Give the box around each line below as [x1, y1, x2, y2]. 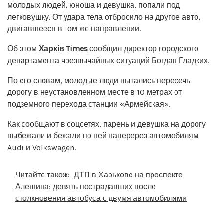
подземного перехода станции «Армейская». [7, 99, 170, 109]
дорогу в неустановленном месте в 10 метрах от [7, 87, 182, 97]
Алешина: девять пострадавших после [15, 181, 156, 191]
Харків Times [39, 44, 88, 53]
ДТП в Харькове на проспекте [74, 170, 183, 179]
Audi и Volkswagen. [7, 142, 76, 152]
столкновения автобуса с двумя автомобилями [15, 193, 187, 203]
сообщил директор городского [88, 44, 198, 53]
